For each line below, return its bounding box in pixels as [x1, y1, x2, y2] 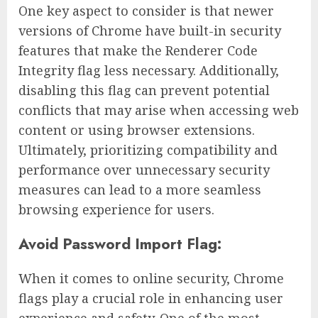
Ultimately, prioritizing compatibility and [18, 141, 278, 159]
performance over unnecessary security [18, 161, 270, 179]
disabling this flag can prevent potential [18, 82, 270, 99]
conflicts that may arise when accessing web [18, 102, 299, 119]
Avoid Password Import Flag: [18, 233, 221, 256]
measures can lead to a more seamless [18, 181, 261, 199]
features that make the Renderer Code [18, 42, 258, 60]
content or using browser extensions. [18, 121, 255, 139]
